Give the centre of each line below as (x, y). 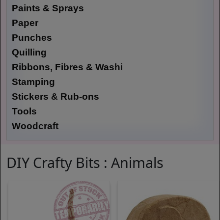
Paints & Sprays (48, 8)
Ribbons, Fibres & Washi (67, 67)
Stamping (33, 82)
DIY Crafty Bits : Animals (85, 163)
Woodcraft (35, 126)
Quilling (29, 53)
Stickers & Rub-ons (55, 97)
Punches (32, 38)
